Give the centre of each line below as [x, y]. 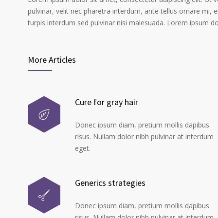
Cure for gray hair [107, 102]
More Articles [52, 60]
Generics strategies [110, 183]
